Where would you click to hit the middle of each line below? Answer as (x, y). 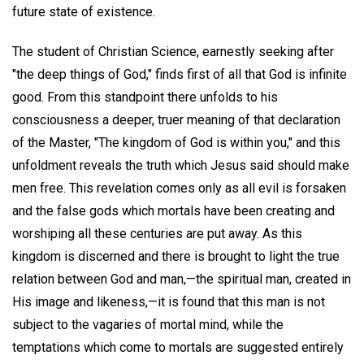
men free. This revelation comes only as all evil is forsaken (179, 188)
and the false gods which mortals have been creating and (173, 210)
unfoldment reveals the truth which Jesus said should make (181, 165)
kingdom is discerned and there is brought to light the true (176, 256)
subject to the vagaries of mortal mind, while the (148, 324)
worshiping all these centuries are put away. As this (157, 233)
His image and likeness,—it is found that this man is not (169, 301)
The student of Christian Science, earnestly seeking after (173, 51)
